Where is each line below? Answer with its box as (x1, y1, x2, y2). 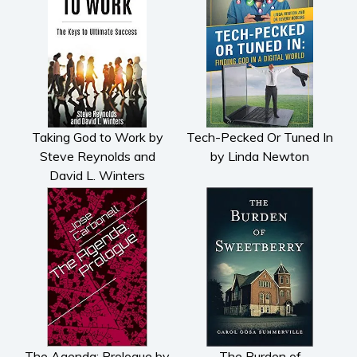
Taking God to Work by (31, 128, 163, 145)
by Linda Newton (210, 147, 309, 164)
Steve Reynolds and (39, 147, 155, 164)
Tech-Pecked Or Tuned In (186, 128, 333, 145)
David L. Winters (49, 167, 145, 183)
